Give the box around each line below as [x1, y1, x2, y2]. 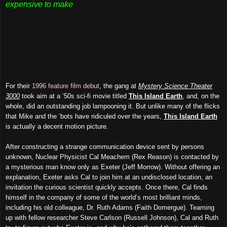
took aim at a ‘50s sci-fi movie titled [20, 92, 129, 100]
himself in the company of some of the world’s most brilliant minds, [6, 193, 202, 201]
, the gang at [99, 82, 138, 90]
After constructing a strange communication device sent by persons [6, 142, 204, 150]
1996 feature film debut [32, 82, 99, 90]
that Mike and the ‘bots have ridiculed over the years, [6, 112, 164, 120]
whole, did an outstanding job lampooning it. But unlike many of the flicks [6, 102, 220, 110]
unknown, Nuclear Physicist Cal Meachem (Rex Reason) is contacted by [6, 153, 219, 161]
